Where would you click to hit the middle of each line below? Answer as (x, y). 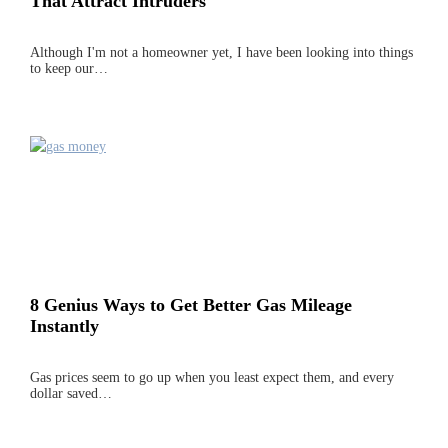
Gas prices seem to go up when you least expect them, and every (212, 377)
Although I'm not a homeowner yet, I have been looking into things (221, 52)
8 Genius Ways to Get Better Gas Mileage (191, 305)
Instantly (64, 326)
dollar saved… (71, 393)
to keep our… (69, 68)
